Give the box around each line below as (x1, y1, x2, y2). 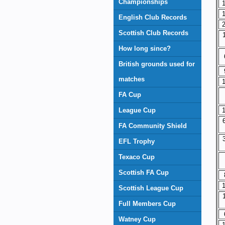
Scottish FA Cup (119, 169, 169, 176)
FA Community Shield (119, 122, 187, 130)
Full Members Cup (119, 200, 176, 207)
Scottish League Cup (119, 184, 183, 192)
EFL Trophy (119, 138, 155, 145)
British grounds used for (119, 60, 195, 68)
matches (119, 75, 145, 83)
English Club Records (119, 14, 187, 21)
